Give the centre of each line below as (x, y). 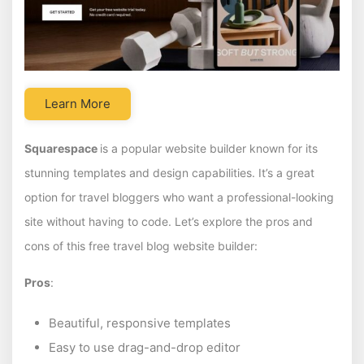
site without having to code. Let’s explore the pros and (169, 221)
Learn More (78, 103)
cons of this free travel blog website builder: (141, 245)
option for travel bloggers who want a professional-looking (179, 197)
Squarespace (62, 148)
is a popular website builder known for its (209, 148)
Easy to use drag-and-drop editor (145, 347)
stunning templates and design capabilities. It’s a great (169, 172)
